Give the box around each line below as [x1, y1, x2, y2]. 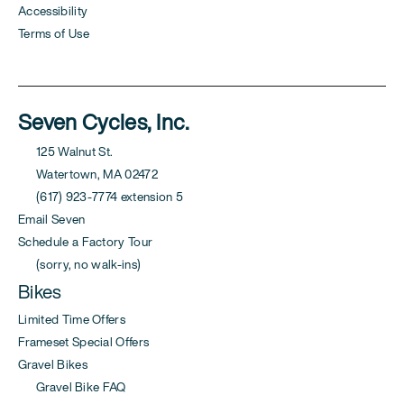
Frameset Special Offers [18, 332, 150, 351]
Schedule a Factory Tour [18, 232, 153, 251]
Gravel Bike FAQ [18, 377, 126, 396]
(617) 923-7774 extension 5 [18, 187, 184, 206]
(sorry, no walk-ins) [18, 254, 142, 273]
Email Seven [18, 209, 86, 228]
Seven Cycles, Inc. [18, 105, 190, 138]
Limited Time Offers [18, 309, 126, 328]
